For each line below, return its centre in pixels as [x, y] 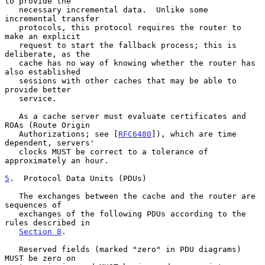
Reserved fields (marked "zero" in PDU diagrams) [12, 249]
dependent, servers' [50, 143]
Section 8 [40, 231]
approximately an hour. [57, 160]
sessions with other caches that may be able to [12, 80]
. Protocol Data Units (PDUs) [78, 178]
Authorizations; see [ [69, 134]
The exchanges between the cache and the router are [12, 196]
